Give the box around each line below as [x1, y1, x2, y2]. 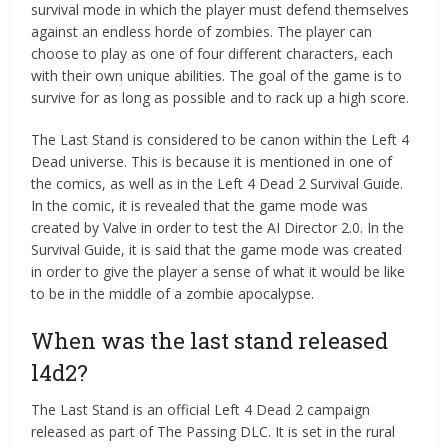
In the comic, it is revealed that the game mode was [31, 196, 369, 215]
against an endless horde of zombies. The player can [31, 22, 373, 41]
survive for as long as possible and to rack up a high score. [31, 88, 410, 107]
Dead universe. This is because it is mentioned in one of [31, 152, 393, 171]
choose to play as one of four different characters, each [31, 44, 394, 63]
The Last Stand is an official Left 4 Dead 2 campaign [31, 400, 371, 419]
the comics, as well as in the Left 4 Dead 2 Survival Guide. [31, 174, 404, 193]
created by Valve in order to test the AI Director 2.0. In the [31, 218, 405, 237]
